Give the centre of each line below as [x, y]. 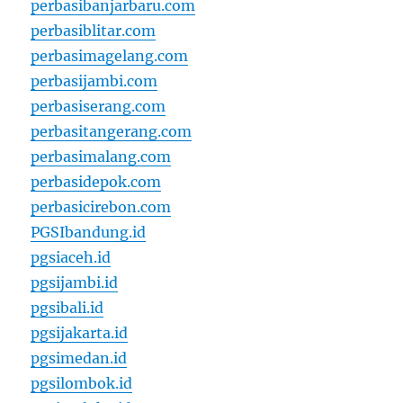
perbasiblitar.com [94, 31]
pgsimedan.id [79, 358]
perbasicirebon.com [101, 207]
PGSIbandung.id [89, 232]
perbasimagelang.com [110, 56]
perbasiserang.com [99, 106]
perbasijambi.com [94, 81]
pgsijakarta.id [80, 333]
